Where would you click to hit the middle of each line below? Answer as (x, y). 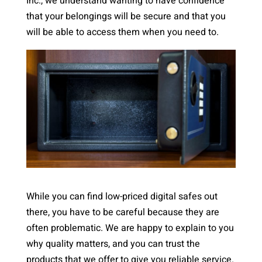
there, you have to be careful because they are (123, 212)
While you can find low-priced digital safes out (122, 196)
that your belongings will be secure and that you (126, 16)
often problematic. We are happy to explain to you (130, 228)
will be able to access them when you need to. (122, 32)
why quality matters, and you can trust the (113, 244)
